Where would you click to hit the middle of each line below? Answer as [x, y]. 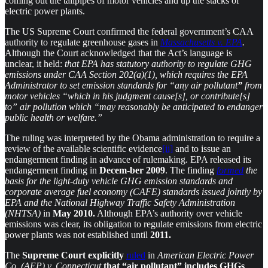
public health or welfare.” [54, 117]
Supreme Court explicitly [73, 255]
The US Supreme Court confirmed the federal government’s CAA [129, 31]
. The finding [191, 170]
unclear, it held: [33, 63]
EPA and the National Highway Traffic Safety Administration [120, 202]
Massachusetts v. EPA [201, 42]
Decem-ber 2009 [132, 170]
